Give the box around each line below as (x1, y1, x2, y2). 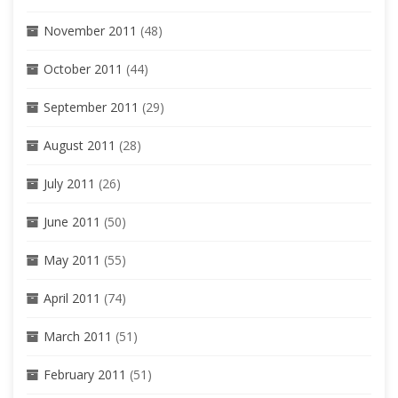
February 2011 (44, 365, 126, 383)
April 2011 (44, 289, 100, 306)
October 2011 (44, 60, 123, 77)
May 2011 (44, 251, 100, 268)
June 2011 (44, 212, 100, 230)
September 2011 (44, 98, 139, 115)
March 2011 (44, 327, 112, 345)
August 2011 (44, 136, 115, 154)
